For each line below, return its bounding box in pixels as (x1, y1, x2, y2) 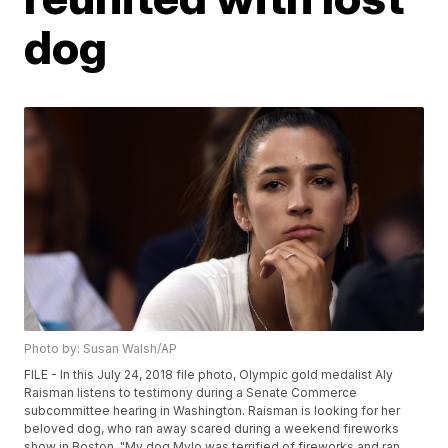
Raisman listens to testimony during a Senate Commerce (24, 385, 358, 401)
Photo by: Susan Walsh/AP (24, 341, 178, 357)
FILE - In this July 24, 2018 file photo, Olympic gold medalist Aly (24, 367, 394, 383)
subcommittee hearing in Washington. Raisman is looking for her (24, 403, 401, 419)
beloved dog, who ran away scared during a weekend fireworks (24, 421, 400, 437)
